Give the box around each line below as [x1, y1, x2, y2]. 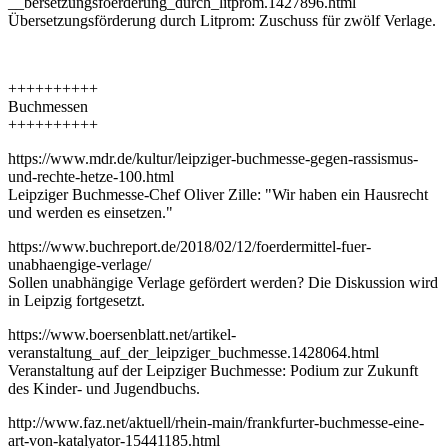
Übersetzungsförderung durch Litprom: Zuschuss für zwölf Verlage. [8, 12, 436, 30]
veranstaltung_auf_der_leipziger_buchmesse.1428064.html [8, 344, 379, 362]
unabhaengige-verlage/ [8, 256, 151, 274]
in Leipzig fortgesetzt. [8, 292, 145, 310]
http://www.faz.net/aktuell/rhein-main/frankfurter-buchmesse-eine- [8, 414, 424, 432]
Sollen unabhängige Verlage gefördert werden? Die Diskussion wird [8, 274, 438, 292]
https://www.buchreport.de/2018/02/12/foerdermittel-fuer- [8, 238, 371, 256]
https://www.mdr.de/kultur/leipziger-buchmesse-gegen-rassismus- [8, 150, 418, 168]
